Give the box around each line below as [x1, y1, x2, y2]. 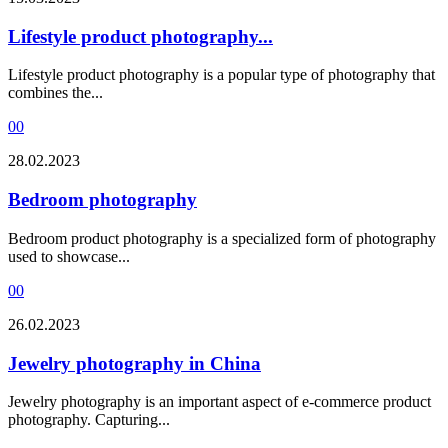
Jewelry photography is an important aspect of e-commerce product [8, 393, 431, 411]
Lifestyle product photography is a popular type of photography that [8, 66, 435, 84]
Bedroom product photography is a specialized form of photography [8, 229, 436, 247]
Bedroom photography [8, 189, 197, 211]
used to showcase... [8, 247, 130, 265]
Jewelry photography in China [8, 352, 261, 374]
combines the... [8, 84, 103, 102]
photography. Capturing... [8, 411, 170, 429]
